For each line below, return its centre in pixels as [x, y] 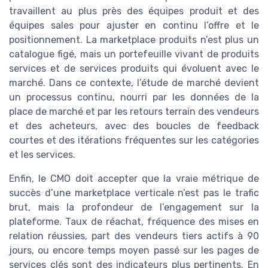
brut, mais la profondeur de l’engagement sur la [134, 208]
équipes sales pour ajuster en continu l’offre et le [134, 26]
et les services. [42, 155]
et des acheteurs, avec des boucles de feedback [134, 126]
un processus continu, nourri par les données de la [134, 98]
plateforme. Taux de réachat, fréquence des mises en [134, 222]
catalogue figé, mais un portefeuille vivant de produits [134, 54]
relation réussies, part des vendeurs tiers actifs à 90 [134, 236]
